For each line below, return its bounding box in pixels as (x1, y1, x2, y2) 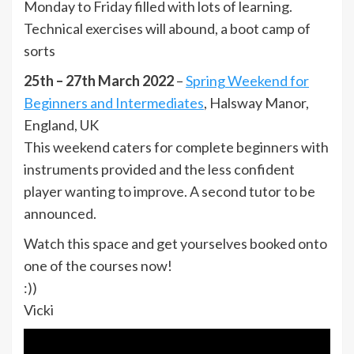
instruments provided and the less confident (24, 160, 295, 178)
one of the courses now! (24, 257, 172, 274)
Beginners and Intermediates (24, 94, 204, 111)
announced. (24, 205, 96, 222)
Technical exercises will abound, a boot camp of (24, 20, 311, 37)
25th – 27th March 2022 (24, 72, 174, 89)
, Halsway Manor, (204, 94, 309, 111)
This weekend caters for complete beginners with (24, 138, 329, 156)
